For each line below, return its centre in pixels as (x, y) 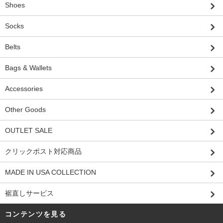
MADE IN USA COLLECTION (51, 172)
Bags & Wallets (28, 67)
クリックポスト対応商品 (43, 151)
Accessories (24, 88)
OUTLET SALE (29, 130)
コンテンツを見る (36, 214)
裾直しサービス (29, 193)
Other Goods (25, 109)
